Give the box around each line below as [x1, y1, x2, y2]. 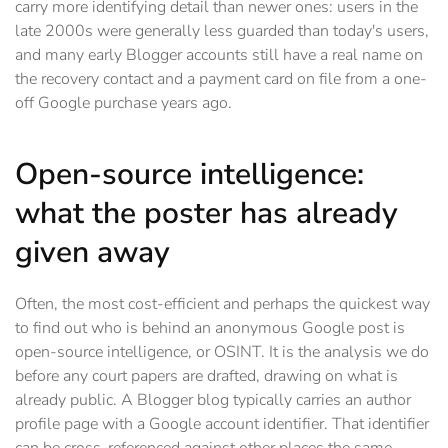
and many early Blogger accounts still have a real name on [15, 44, 423, 67]
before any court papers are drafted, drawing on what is [15, 365, 398, 388]
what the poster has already [15, 193, 398, 235]
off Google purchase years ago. [15, 92, 232, 115]
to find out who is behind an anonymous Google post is [15, 317, 405, 340]
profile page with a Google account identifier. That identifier [15, 413, 429, 436]
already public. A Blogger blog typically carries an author [15, 389, 411, 412]
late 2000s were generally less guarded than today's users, [15, 20, 429, 43]
